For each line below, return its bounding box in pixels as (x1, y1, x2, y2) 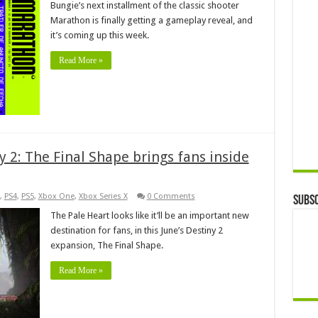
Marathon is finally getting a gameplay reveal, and (50, 14, 253, 26)
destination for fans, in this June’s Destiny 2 (50, 224, 223, 236)
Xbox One (38, 191, 75, 201)
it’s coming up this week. (50, 29, 149, 40)
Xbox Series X (78, 191, 128, 201)
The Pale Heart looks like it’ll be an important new (50, 209, 249, 221)
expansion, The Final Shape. (50, 239, 163, 251)
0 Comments (146, 191, 195, 201)
